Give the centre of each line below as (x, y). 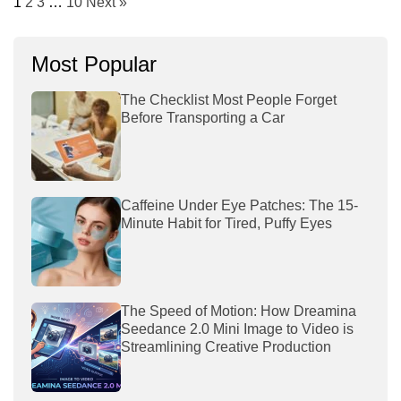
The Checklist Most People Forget (229, 100)
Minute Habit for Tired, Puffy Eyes (228, 224)
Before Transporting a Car (203, 118)
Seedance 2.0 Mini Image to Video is (237, 329)
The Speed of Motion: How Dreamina (239, 311)
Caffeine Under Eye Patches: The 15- (239, 206)
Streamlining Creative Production (226, 347)
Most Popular (94, 64)
